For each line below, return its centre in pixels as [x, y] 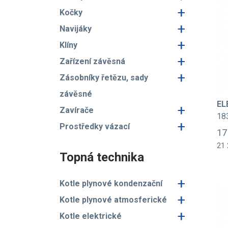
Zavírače [77, 110]
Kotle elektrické [91, 216]
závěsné [76, 94]
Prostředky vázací [95, 126]
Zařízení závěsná [92, 61]
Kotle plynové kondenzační [111, 183]
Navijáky [76, 29]
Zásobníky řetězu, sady [104, 78]
